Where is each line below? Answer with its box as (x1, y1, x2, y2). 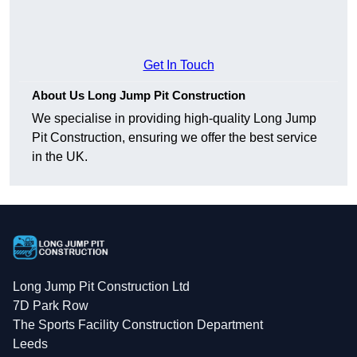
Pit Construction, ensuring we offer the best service (32, 131, 317, 145)
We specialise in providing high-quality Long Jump (32, 112, 316, 126)
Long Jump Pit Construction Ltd (13, 280, 190, 294)
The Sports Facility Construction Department (13, 318, 263, 332)
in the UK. (32, 150, 88, 164)
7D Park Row (13, 299, 88, 313)
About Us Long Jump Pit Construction (32, 88, 245, 103)
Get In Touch (143, 58, 214, 73)
